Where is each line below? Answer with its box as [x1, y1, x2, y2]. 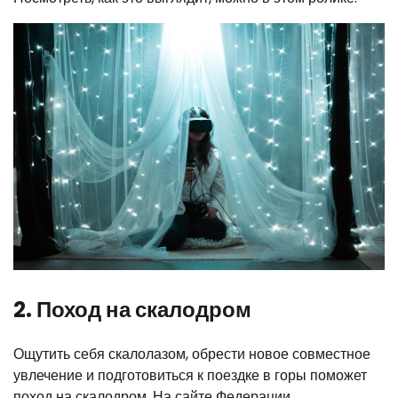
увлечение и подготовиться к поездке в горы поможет [13, 365, 367, 386]
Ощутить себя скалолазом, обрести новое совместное [13, 344, 370, 365]
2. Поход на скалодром [13, 295, 251, 325]
